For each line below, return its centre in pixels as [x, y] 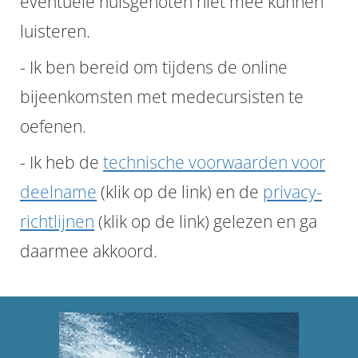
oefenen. [53, 126]
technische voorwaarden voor [214, 162]
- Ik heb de [62, 162]
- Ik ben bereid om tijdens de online [154, 67]
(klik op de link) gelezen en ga [206, 221]
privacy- [292, 192]
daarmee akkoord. [89, 251]
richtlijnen [57, 221]
